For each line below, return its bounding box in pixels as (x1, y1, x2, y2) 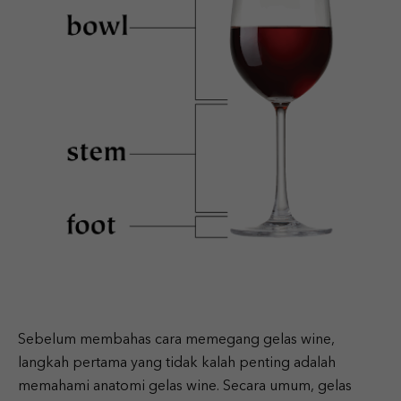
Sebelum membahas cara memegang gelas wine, (18, 332, 335, 347)
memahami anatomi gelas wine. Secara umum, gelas (18, 379, 352, 394)
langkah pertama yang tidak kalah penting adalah (18, 355, 336, 371)
